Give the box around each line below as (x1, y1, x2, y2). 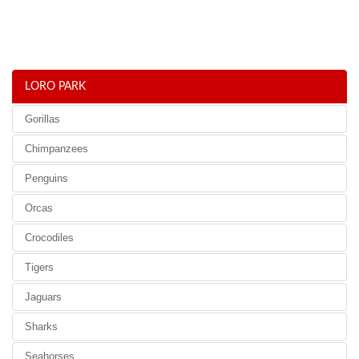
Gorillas (25, 113, 60, 125)
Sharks (25, 321, 58, 333)
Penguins (25, 172, 68, 184)
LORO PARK (25, 81, 86, 92)
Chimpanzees (25, 143, 88, 155)
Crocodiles (25, 232, 74, 244)
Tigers (25, 261, 54, 273)
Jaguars (25, 291, 62, 303)
